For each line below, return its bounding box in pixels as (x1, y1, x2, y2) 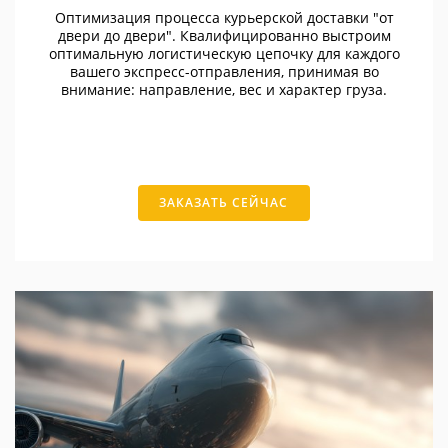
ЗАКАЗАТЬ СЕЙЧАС (159, 193, 289, 211)
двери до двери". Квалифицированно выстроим (57, 25, 391, 45)
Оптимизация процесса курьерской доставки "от (54, 7, 394, 27)
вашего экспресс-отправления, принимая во (69, 61, 379, 81)
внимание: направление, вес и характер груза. (61, 79, 387, 99)
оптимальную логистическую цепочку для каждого (48, 43, 400, 63)
